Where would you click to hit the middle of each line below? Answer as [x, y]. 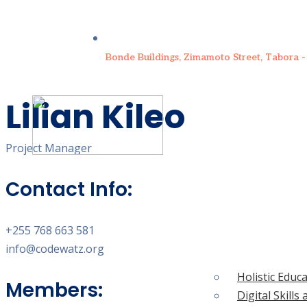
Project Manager [49, 148]
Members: [54, 291]
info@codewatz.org [55, 249]
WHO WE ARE [120, 238]
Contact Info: [69, 190]
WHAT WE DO [233, 220]
